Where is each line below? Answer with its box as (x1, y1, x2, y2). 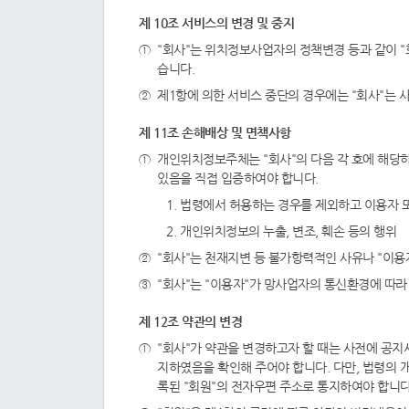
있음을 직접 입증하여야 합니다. (157, 171, 319, 185)
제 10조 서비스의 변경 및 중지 (139, 16, 294, 30)
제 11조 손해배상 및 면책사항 (139, 125, 291, 140)
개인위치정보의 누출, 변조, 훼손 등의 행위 (180, 224, 396, 238)
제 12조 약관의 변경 (139, 314, 242, 329)
